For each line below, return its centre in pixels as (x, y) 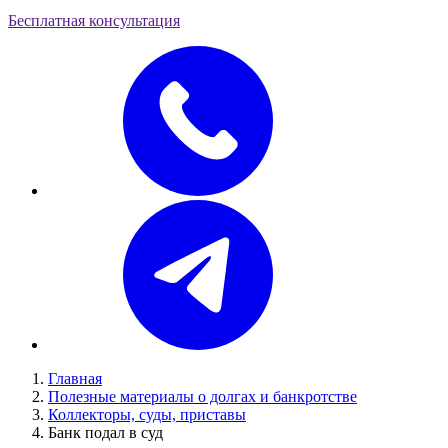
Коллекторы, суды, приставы (147, 414)
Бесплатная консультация (94, 20)
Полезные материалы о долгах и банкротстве (202, 396)
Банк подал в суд (105, 432)
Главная (75, 378)
